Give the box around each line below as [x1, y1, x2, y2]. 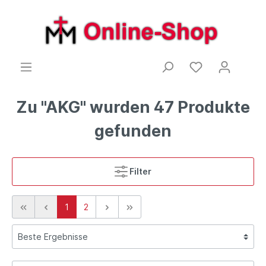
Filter [129, 166, 151, 176]
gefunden [94, 121, 172, 141]
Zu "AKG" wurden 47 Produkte [16, 97, 250, 117]
